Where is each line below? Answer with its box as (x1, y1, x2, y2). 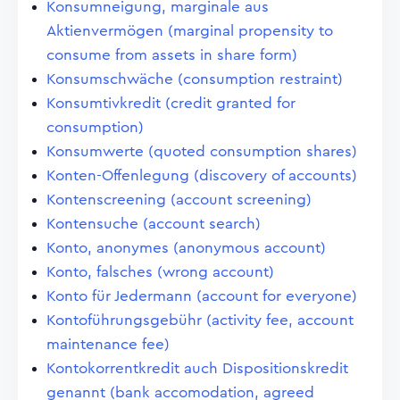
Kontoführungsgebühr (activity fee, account (46, 312, 354, 328)
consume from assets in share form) (46, 47, 297, 62)
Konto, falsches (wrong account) (46, 264, 274, 279)
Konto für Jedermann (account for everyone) (46, 288, 357, 304)
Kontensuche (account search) (46, 216, 261, 231)
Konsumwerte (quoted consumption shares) (46, 144, 357, 159)
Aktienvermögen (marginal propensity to (46, 23, 333, 38)
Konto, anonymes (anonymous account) (46, 240, 326, 255)
